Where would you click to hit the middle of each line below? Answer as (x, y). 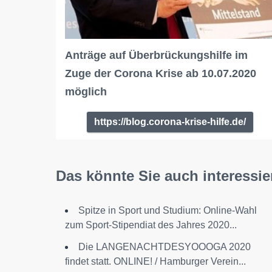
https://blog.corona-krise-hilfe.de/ (170, 121)
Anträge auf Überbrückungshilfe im (156, 55)
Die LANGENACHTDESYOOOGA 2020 (165, 246)
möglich (86, 91)
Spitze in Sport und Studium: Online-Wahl (168, 210)
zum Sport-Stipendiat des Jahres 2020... (151, 225)
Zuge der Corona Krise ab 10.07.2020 (161, 73)
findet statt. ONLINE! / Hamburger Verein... (155, 261)
